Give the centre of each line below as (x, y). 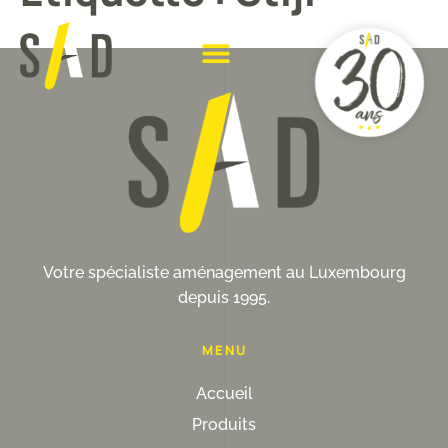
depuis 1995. (224, 297)
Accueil (224, 393)
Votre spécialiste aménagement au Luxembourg (224, 272)
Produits (224, 424)
